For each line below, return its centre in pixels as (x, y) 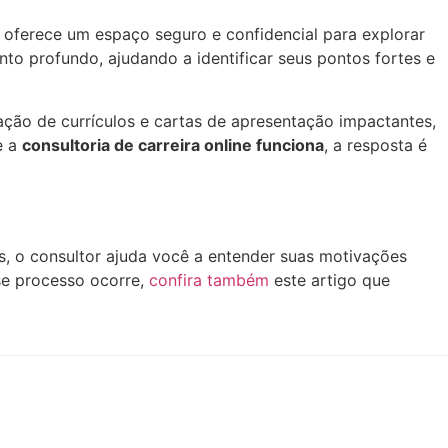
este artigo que (329, 279)
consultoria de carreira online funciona (173, 144)
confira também (209, 279)
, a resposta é (375, 144)
